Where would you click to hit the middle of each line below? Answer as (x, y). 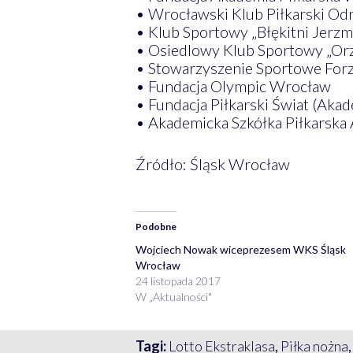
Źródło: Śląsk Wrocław (212, 163)
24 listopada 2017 (178, 281)
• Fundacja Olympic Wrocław (233, 85)
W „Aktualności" (173, 296)
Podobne (156, 226)
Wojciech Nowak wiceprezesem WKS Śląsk (240, 249)
